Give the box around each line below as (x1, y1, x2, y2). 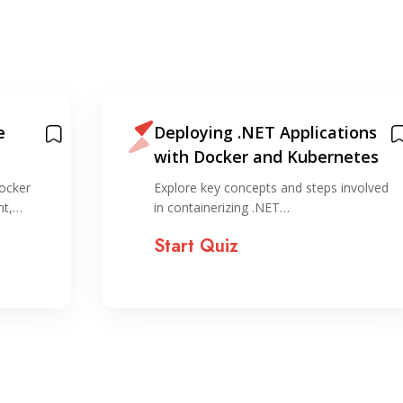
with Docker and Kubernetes (154, 146, 380, 168)
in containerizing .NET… (154, 199, 291, 217)
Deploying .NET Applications (154, 121, 378, 144)
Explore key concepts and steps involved (154, 179, 390, 197)
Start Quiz (154, 233, 239, 260)
